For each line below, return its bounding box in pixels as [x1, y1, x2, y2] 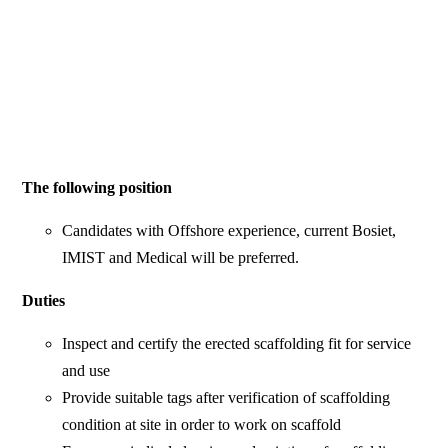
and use [62, 362, 111, 380]
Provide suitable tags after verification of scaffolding [62, 389, 391, 407]
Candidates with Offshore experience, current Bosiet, [62, 222, 397, 240]
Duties [22, 292, 66, 310]
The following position [22, 179, 173, 197]
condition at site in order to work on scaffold [62, 416, 342, 434]
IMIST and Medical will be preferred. [62, 249, 300, 267]
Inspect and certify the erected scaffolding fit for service [62, 335, 412, 353]
